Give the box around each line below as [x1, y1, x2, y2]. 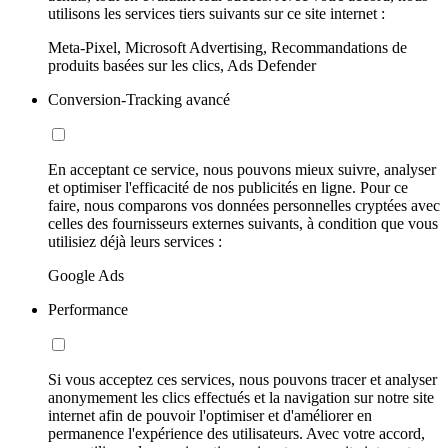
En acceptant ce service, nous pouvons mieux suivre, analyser [48, 161, 436, 179]
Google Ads [48, 267, 124, 285]
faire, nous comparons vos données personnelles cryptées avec [48, 197, 440, 215]
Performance [48, 301, 128, 319]
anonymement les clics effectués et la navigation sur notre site [48, 389, 434, 407]
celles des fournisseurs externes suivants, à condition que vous [48, 215, 438, 233]
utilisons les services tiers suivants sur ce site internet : [48, 5, 385, 23]
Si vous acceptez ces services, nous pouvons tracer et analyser [48, 371, 437, 389]
